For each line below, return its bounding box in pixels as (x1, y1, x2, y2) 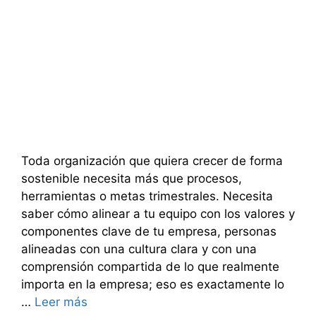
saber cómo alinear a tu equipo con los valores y (21, 207, 295, 221)
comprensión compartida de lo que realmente (21, 260, 279, 274)
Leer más (35, 295, 87, 309)
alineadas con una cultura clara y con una (21, 242, 257, 256)
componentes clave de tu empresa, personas (21, 224, 276, 238)
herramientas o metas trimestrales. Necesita (21, 189, 273, 203)
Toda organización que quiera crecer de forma (21, 154, 283, 168)
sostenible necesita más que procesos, (21, 171, 242, 186)
